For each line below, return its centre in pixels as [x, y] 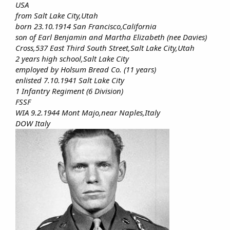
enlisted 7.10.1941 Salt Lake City [70, 80]
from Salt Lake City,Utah [57, 16]
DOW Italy [34, 123]
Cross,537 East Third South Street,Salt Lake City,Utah [105, 48]
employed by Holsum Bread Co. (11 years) [86, 70]
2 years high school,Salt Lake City [72, 59]
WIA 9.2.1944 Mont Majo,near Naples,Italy [88, 113]
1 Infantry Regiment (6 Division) [69, 91]
